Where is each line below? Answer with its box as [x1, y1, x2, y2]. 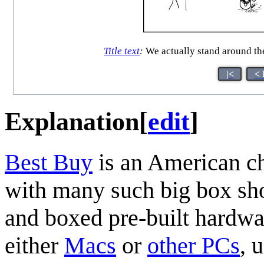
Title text [104, 45, 140, 57]
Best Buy [5, 148, 93, 176]
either [5, 232, 64, 259]
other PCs [147, 232, 240, 259]
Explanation [5, 107, 139, 136]
